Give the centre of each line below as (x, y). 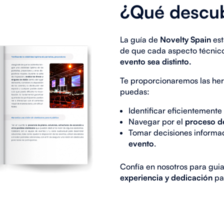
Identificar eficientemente (175, 110)
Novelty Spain (186, 39)
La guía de (140, 39)
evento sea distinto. (155, 61)
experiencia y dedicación (166, 177)
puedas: (134, 91)
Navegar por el (157, 121)
